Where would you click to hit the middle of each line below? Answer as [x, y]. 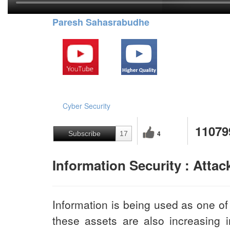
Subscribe [84, 133]
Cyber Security [87, 106]
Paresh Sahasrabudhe [101, 22]
